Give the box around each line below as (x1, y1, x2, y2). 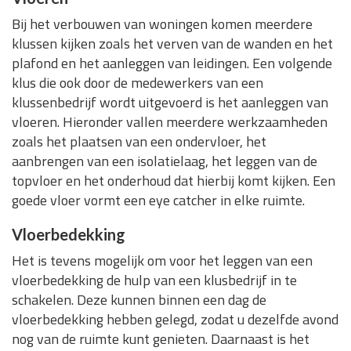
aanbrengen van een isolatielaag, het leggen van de (12, 150, 317, 172)
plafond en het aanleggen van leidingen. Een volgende (12, 52, 332, 74)
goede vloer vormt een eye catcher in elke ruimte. (12, 190, 305, 212)
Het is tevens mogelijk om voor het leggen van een (12, 250, 313, 272)
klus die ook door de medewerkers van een (12, 72, 263, 94)
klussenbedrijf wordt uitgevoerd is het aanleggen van (12, 92, 328, 114)
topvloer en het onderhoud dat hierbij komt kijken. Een (12, 170, 335, 192)
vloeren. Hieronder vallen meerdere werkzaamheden (12, 111, 327, 133)
